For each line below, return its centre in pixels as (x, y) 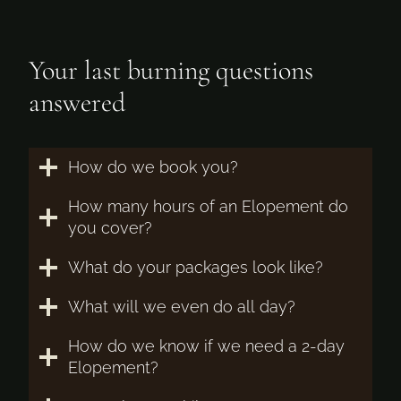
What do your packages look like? (196, 267)
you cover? (110, 227)
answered (77, 102)
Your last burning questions (171, 70)
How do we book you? (153, 166)
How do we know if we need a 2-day (206, 346)
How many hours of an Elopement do (208, 206)
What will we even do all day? (182, 306)
